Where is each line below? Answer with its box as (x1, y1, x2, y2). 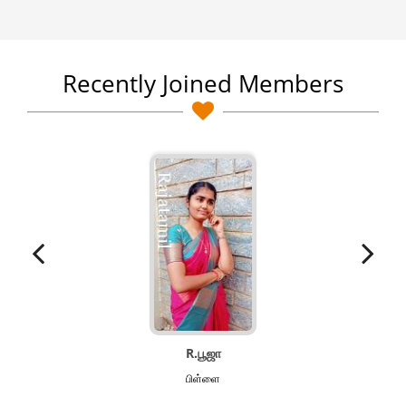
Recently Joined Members (63, 67, 343, 100)
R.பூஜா (185, 344, 221, 362)
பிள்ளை (186, 371, 220, 386)
